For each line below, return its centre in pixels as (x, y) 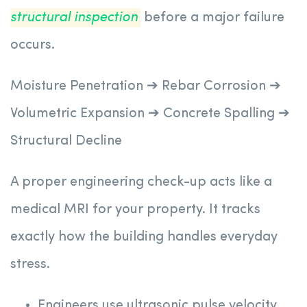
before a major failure (212, 18)
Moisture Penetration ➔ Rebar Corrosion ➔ (146, 87)
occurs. (33, 46)
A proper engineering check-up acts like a (141, 183)
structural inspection (74, 18)
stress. (30, 265)
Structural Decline (66, 142)
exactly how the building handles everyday (144, 237)
